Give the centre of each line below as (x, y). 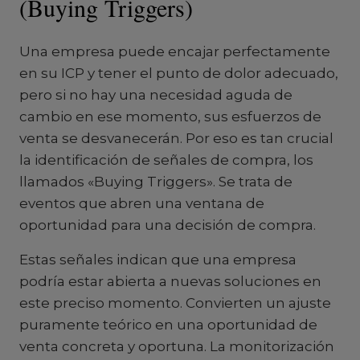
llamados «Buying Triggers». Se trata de (156, 182)
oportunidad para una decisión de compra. (168, 225)
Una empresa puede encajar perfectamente (175, 51)
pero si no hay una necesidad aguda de (156, 95)
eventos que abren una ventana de (142, 203)
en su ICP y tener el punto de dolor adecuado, (179, 73)
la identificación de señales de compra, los (166, 160)
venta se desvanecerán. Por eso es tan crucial (176, 138)
